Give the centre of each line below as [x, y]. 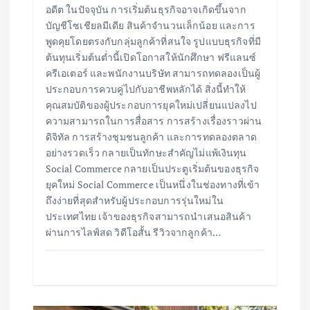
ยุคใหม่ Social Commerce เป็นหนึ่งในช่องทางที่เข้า [153, 185]
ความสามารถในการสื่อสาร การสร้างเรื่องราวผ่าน [154, 121]
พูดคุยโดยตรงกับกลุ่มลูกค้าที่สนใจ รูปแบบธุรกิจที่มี [153, 42]
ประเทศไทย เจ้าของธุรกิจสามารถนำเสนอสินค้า [148, 217]
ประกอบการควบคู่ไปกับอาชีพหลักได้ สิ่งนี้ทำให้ [146, 89]
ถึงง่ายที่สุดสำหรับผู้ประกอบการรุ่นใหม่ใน [134, 201]
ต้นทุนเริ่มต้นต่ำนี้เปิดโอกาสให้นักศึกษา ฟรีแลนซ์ [151, 57]
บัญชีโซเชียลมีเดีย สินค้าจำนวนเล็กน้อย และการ [150, 26]
